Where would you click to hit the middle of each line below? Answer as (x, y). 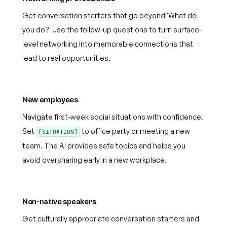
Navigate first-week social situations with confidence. (113, 117)
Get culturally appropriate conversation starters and (111, 219)
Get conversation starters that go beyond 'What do (109, 15)
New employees (50, 100)
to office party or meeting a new (135, 131)
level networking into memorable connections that (108, 44)
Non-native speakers (59, 202)
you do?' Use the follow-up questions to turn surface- (112, 30)
